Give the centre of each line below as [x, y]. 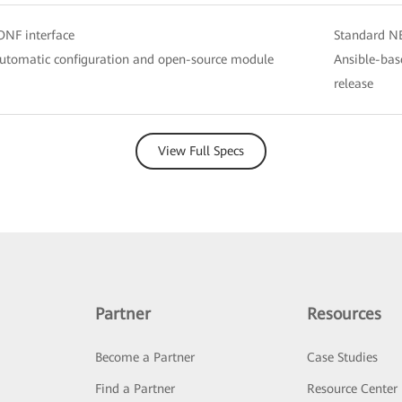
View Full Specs [201, 150]
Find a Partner [135, 388]
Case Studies [343, 357]
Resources [345, 313]
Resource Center [353, 388]
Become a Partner [144, 357]
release [354, 83]
